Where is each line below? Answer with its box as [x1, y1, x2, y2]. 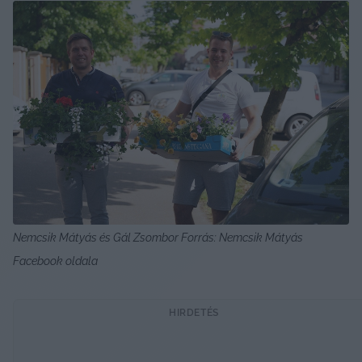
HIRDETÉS [169, 306, 219, 318]
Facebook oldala [13, 254, 98, 267]
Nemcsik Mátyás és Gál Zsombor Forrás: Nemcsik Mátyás [13, 230, 303, 244]
